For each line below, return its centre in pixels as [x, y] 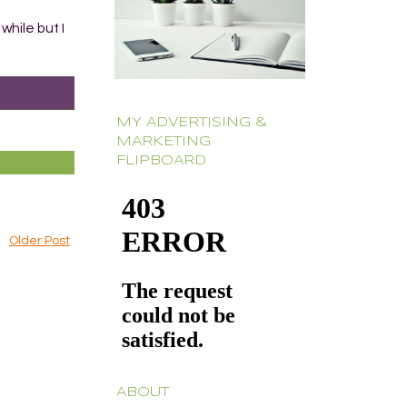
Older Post [40, 240]
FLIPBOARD [161, 160]
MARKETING [164, 141]
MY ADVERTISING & [192, 122]
